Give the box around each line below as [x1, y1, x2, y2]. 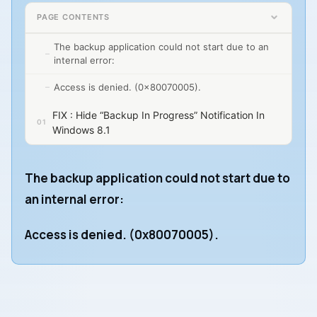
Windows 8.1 [52, 123, 110, 136]
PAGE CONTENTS [37, 12, 110, 23]
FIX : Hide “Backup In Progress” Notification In [52, 108, 265, 121]
